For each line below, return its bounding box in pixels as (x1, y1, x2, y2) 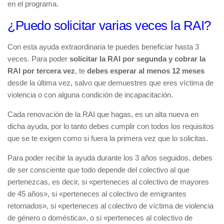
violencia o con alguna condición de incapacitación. (7, 90, 173, 99)
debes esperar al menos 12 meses (87, 66, 204, 75)
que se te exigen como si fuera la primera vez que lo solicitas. (7, 133, 208, 142)
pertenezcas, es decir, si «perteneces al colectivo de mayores (7, 177, 209, 186)
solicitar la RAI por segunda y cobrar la (69, 54, 205, 63)
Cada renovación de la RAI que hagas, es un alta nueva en (7, 109, 198, 118)
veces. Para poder (7, 54, 69, 63)
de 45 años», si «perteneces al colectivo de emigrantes (7, 189, 186, 198)
